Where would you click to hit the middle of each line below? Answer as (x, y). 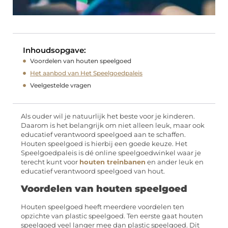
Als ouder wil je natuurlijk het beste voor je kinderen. (108, 117)
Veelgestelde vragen (61, 85)
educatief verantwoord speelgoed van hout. (93, 172)
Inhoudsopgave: (54, 50)
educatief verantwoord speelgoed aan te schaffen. (103, 135)
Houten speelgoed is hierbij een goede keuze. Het (104, 144)
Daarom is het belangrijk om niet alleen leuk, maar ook (113, 126)
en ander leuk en (175, 162)
